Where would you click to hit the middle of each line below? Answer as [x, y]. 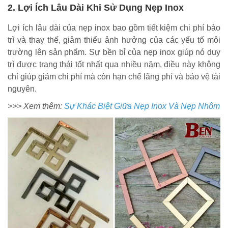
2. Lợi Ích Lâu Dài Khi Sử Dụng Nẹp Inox [96, 7]
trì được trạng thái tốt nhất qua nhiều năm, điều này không [114, 64]
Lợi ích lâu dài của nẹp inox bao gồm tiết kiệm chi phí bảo [114, 27]
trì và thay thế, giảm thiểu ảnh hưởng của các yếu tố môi [114, 40]
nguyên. [22, 89]
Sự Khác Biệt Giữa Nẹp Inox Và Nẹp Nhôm [142, 106]
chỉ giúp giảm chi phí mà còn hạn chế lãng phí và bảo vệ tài [114, 76]
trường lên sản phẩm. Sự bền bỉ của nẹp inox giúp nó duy [114, 52]
